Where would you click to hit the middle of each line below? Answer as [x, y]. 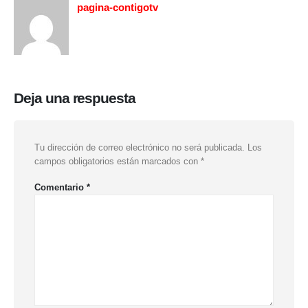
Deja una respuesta [75, 98]
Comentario [60, 188]
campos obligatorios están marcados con [118, 161]
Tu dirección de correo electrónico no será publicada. [140, 147]
